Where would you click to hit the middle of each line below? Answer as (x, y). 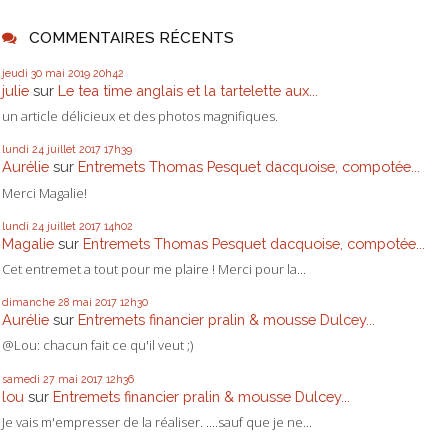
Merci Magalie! (44, 192)
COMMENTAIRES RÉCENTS (131, 37)
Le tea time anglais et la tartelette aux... (188, 91)
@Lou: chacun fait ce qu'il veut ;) (97, 345)
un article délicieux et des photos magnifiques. (140, 116)
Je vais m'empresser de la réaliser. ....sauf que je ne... (157, 421)
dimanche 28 (35, 302)
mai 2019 (67, 73)
